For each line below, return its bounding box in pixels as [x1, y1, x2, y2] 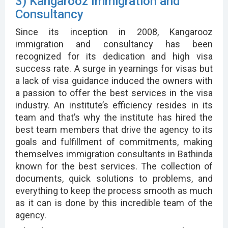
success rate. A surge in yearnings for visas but [15, 63, 213, 74]
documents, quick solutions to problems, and [15, 173, 213, 184]
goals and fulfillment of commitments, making [15, 136, 213, 147]
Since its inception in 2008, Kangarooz [15, 26, 213, 37]
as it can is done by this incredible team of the [15, 197, 213, 208]
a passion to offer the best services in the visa [15, 87, 213, 98]
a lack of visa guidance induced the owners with [15, 75, 213, 86]
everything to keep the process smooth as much [15, 185, 213, 196]
